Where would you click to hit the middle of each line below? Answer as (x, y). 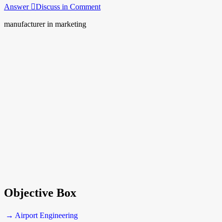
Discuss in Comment (68, 6)
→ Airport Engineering (42, 215)
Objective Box (40, 193)
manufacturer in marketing (45, 24)
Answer (17, 6)
